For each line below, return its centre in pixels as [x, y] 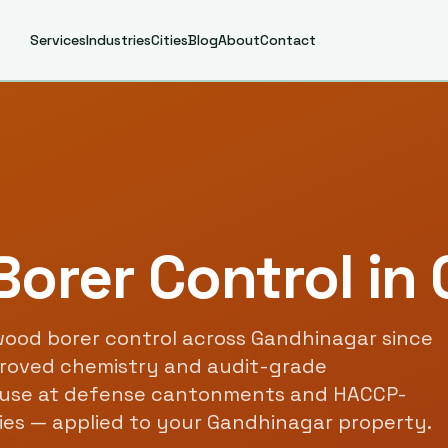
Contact [287, 40]
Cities [169, 40]
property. [382, 422]
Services [57, 40]
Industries [118, 40]
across [214, 338]
